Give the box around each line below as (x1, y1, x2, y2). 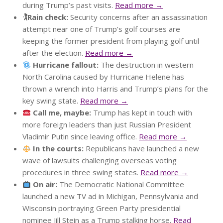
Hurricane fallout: (33, 60, 99, 70)
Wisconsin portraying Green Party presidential (22, 203, 181, 214)
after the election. (22, 48, 85, 58)
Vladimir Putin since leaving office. (22, 131, 139, 142)
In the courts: (31, 143, 84, 154)
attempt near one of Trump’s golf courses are (22, 24, 180, 34)
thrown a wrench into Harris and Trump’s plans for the (22, 84, 208, 94)
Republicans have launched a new (84, 143, 200, 154)
